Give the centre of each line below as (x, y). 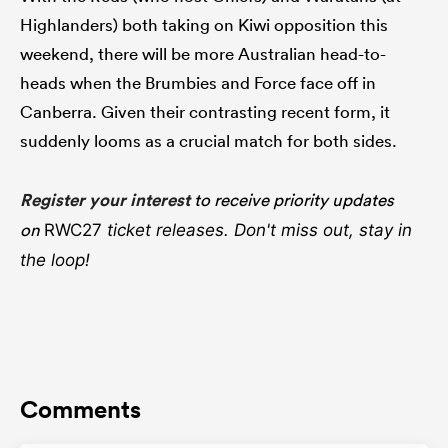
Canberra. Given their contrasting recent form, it (205, 112)
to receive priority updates (292, 200)
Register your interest (105, 200)
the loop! (55, 260)
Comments (80, 409)
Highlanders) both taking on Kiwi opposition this (204, 25)
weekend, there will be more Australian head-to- (203, 54)
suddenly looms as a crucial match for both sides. (208, 141)
